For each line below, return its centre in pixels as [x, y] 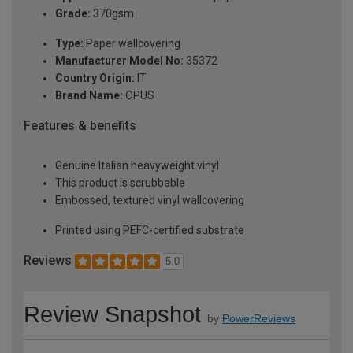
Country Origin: [95, 78]
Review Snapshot [112, 315]
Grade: [73, 13]
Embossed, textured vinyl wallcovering [150, 200]
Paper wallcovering [132, 43]
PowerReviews [259, 319]
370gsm [112, 13]
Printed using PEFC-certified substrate [150, 230]
